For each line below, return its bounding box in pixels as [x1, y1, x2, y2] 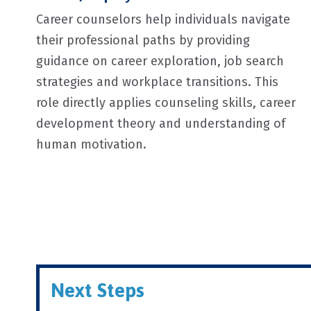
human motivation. [36, 137, 146, 152]
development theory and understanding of [36, 116, 285, 131]
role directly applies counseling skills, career [36, 95, 296, 110]
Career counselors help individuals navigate [36, 12, 290, 27]
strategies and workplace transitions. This [36, 74, 278, 90]
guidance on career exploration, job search [36, 53, 284, 69]
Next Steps [51, 279, 144, 301]
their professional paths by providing [36, 33, 250, 48]
